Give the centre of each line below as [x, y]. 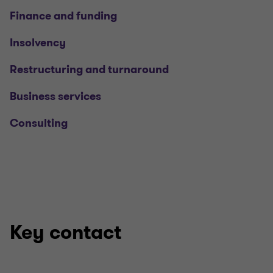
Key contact [66, 232]
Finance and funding [63, 16]
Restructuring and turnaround [89, 69]
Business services [55, 96]
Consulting [39, 123]
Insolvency [38, 43]
